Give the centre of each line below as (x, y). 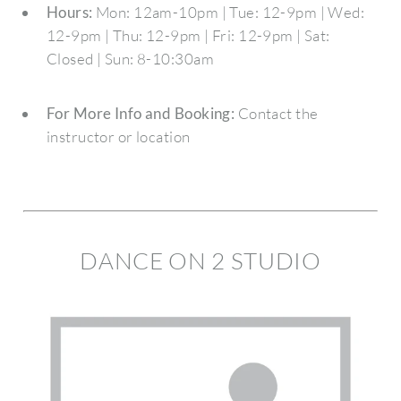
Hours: (69, 13)
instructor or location (118, 136)
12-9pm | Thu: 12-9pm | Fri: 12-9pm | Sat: (188, 36)
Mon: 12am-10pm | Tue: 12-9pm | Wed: (229, 13)
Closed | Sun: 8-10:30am (130, 59)
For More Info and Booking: (141, 113)
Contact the (277, 113)
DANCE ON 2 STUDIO (200, 260)
